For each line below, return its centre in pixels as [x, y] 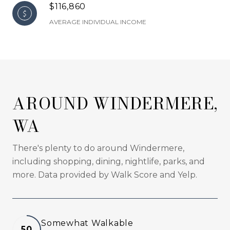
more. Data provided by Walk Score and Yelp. [105, 175]
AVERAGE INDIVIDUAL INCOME [98, 22]
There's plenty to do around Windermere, [98, 148]
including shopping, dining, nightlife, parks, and [109, 161]
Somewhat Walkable [87, 223]
